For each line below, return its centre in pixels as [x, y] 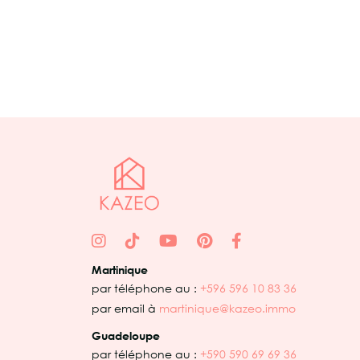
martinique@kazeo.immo [227, 308]
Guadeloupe [126, 335]
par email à [125, 308]
